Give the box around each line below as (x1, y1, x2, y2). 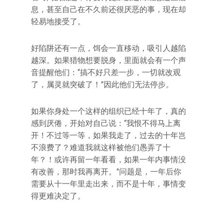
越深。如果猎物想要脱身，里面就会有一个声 (31, 56, 186, 65)
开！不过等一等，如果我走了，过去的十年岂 (31, 131, 186, 140)
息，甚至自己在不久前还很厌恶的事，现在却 (31, 5, 186, 14)
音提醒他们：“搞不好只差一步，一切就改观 (31, 68, 181, 77)
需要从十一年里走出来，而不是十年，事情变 (31, 179, 186, 188)
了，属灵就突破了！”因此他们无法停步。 (31, 80, 173, 89)
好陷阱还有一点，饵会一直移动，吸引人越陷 (31, 44, 186, 53)
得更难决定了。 (31, 191, 85, 201)
